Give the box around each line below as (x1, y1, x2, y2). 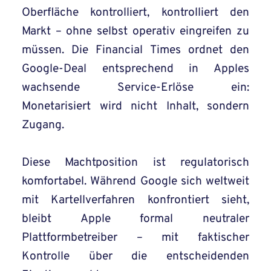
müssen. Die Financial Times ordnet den (22, 43, 249, 58)
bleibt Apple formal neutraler (22, 212, 249, 227)
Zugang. (22, 118, 64, 133)
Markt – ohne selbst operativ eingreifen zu (22, 24, 249, 39)
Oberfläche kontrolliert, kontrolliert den (22, 5, 249, 21)
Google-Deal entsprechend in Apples (22, 62, 249, 77)
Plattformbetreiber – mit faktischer (22, 230, 249, 246)
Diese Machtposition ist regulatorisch (22, 155, 249, 171)
